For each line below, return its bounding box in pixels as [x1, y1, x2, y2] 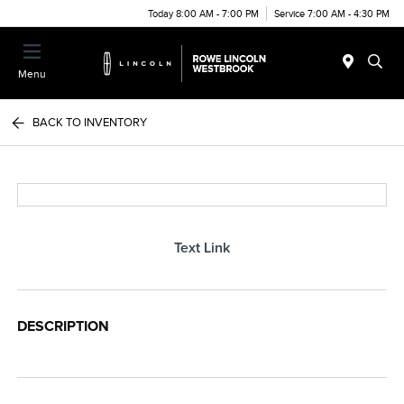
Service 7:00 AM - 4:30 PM [274, 7, 390, 19]
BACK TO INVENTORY [32, 115, 148, 129]
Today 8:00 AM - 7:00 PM [148, 7, 259, 19]
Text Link [174, 240, 230, 255]
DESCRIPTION [17, 318, 110, 335]
